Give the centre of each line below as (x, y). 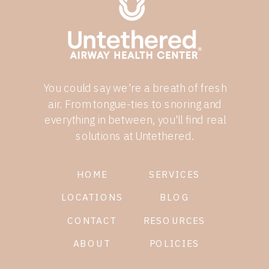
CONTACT (92, 220)
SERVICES (174, 174)
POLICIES (174, 243)
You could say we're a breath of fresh (135, 88)
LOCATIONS (92, 197)
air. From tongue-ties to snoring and (135, 104)
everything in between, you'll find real (135, 120)
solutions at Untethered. (135, 136)
